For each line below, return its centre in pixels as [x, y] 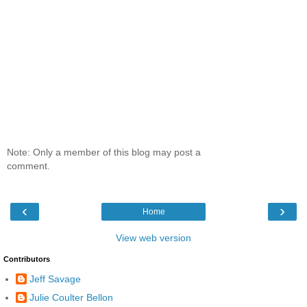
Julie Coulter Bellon [71, 297]
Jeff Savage [55, 279]
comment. [28, 165]
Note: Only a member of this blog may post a [104, 152]
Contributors [27, 259]
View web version [153, 238]
